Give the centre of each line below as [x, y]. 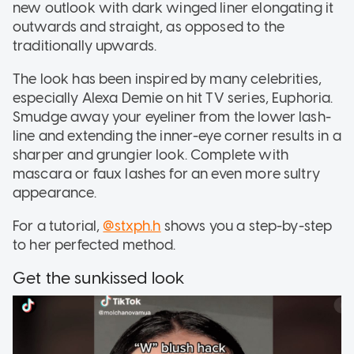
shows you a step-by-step [247, 226]
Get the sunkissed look [99, 277]
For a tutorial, [58, 226]
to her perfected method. [94, 245]
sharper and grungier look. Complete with [151, 154]
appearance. [55, 192]
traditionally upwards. [85, 45]
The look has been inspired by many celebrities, [168, 79]
